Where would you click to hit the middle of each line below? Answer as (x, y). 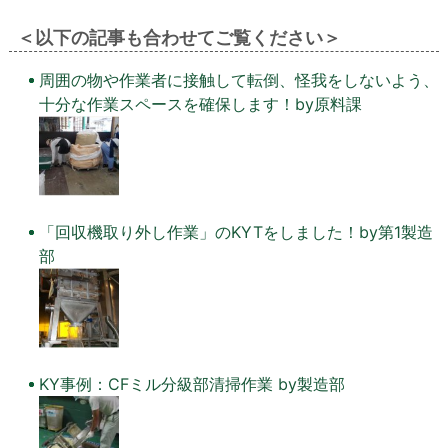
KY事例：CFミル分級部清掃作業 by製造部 (191, 384)
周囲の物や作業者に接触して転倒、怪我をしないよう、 (238, 80)
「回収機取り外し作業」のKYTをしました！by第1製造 (235, 232)
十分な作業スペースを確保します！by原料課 (200, 104)
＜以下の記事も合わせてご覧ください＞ (178, 38)
